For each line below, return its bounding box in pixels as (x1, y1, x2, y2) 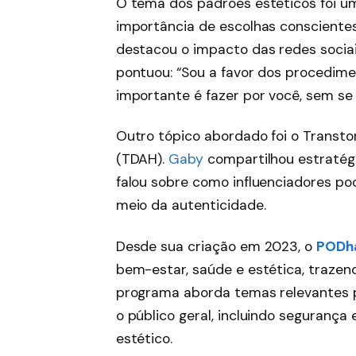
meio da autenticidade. (115, 196, 266, 215)
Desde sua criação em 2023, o (115, 238, 317, 256)
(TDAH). (115, 150, 169, 168)
